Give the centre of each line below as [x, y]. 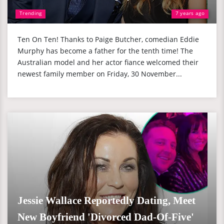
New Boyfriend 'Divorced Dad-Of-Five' [106, 217]
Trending [31, 13]
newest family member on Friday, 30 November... [100, 74]
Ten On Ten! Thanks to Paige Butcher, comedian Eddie [108, 39]
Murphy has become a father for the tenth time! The [105, 51]
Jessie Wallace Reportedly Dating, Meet [106, 200]
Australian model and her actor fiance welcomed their [108, 62]
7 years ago [190, 13]
